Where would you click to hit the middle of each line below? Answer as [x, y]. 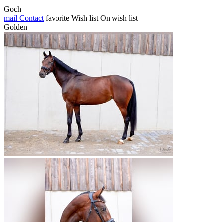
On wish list [119, 18]
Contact [30, 18]
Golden [16, 27]
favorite [57, 18]
